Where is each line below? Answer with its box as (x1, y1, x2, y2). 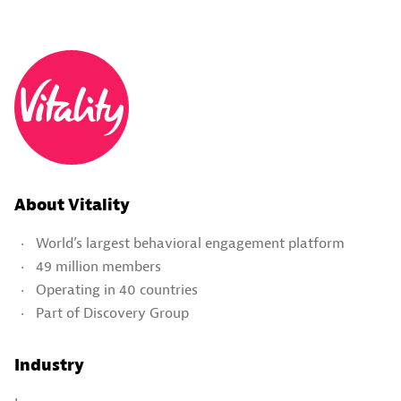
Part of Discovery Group (36, 303, 189, 322)
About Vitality (14, 194, 130, 216)
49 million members (36, 257, 161, 276)
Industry (14, 354, 84, 376)
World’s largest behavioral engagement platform (36, 234, 345, 252)
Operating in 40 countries (36, 280, 198, 299)
